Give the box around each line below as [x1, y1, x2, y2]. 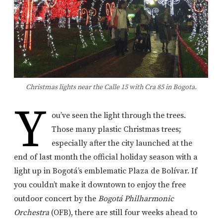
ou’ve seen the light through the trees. [52, 110, 186, 120]
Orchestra [14, 207, 51, 218]
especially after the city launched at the [52, 138, 193, 148]
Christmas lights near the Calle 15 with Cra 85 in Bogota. [25, 82, 197, 92]
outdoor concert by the [14, 193, 98, 204]
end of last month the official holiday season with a [14, 152, 198, 162]
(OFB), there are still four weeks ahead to [51, 207, 197, 218]
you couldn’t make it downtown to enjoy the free [14, 179, 186, 190]
